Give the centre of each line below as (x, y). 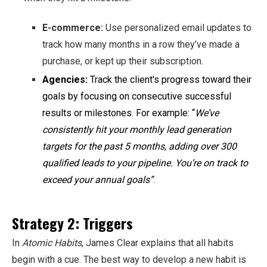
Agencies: (65, 80)
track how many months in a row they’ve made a (141, 45)
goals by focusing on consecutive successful (137, 97)
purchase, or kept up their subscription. (124, 61)
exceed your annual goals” (98, 180)
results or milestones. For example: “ (119, 113)
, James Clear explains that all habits (158, 243)
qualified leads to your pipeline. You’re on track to (145, 163)
